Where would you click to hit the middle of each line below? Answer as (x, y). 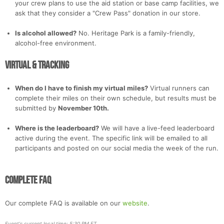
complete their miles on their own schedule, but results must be (116, 98)
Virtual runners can (179, 88)
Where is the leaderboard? (57, 128)
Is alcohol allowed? (46, 33)
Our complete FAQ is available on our (64, 203)
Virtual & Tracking (37, 65)
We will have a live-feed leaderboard (157, 128)
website (135, 203)
